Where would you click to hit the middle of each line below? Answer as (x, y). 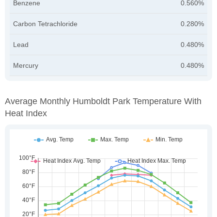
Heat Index (26, 113)
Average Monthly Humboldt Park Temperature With (103, 101)
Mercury (26, 65)
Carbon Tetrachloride (45, 23)
